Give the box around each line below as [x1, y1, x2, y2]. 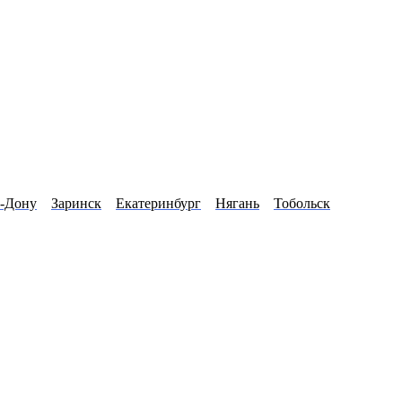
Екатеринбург [116, 196, 201, 212]
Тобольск [274, 196, 330, 212]
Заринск [51, 196, 101, 212]
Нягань [215, 196, 259, 212]
